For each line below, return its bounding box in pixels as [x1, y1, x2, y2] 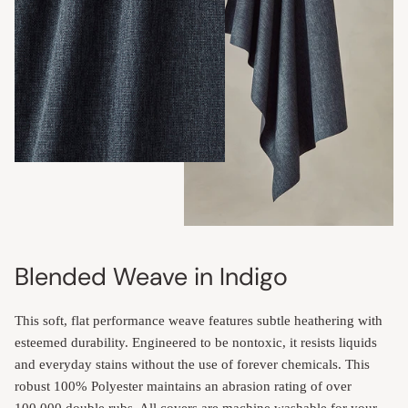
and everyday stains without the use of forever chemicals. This [15, 357, 370, 372]
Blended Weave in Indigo [15, 260, 288, 293]
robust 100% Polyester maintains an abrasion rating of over [15, 379, 352, 394]
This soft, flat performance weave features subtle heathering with [15, 313, 382, 329]
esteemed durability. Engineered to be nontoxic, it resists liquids [15, 335, 377, 351]
